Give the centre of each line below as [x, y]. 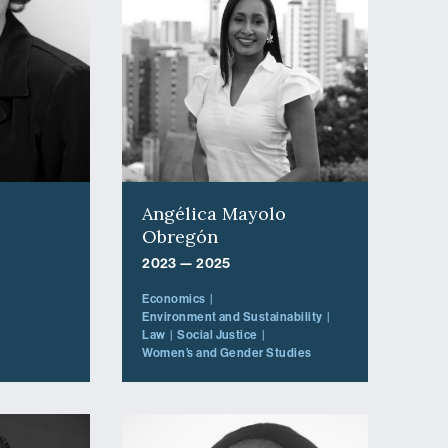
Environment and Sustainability [232, 317]
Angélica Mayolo [214, 214]
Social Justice [217, 335]
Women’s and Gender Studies [227, 353]
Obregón [180, 237]
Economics [174, 299]
